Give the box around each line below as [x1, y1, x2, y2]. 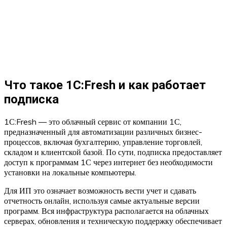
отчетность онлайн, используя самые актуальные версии [4, 195, 200, 206]
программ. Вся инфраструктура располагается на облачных [4, 205, 209, 216]
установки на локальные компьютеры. [4, 167, 136, 177]
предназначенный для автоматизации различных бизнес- [4, 126, 202, 137]
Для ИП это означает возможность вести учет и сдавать [4, 185, 196, 196]
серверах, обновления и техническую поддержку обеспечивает [4, 215, 222, 226]
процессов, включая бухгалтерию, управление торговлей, [4, 136, 202, 147]
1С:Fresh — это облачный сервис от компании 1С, [4, 116, 181, 127]
